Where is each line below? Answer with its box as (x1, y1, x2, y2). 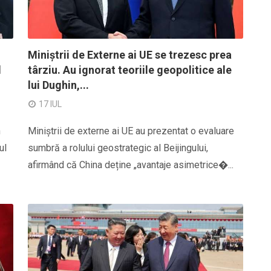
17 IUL (39, 99, 62, 109)
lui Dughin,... (28, 79, 89, 91)
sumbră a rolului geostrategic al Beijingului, (28, 142, 208, 154)
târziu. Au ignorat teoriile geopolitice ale (28, 64, 232, 76)
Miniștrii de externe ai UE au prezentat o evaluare (28, 125, 234, 137)
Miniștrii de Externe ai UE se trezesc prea (28, 48, 232, 61)
